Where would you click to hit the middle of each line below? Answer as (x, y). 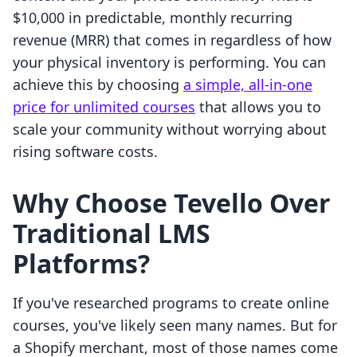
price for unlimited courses (104, 107)
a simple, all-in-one (248, 85)
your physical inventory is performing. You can (169, 63)
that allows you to (258, 107)
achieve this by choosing (98, 85)
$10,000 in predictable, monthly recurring (153, 18)
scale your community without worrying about (170, 129)
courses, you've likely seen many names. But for (175, 326)
